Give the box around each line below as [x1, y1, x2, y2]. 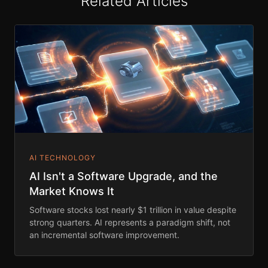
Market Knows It [29, 185, 114, 198]
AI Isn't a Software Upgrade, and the [29, 170, 218, 183]
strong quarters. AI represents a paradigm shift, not [29, 217, 230, 228]
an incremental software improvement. [29, 230, 179, 240]
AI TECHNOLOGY [29, 153, 96, 163]
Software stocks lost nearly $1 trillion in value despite [29, 205, 236, 215]
